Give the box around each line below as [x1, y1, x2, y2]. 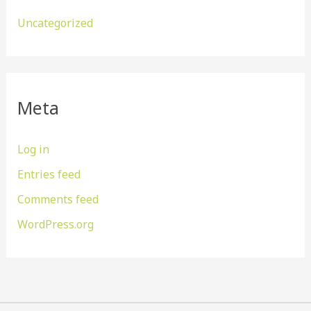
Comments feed [17, 191, 99, 207]
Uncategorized [17, 15, 93, 31]
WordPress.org [17, 216, 94, 232]
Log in [17, 141, 49, 157]
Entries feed [17, 166, 81, 182]
